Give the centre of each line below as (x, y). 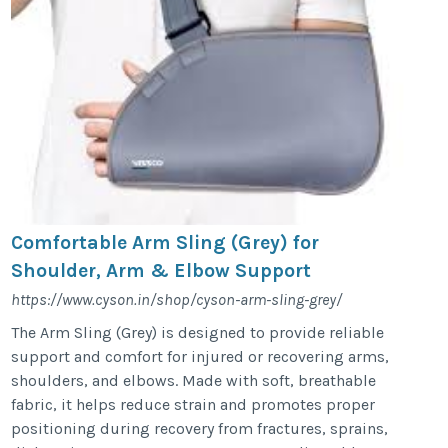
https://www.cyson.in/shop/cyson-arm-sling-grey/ (177, 299)
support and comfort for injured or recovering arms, (200, 356)
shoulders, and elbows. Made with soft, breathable (194, 380)
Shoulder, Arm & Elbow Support (161, 270)
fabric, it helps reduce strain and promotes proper (193, 404)
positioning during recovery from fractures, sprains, (200, 428)
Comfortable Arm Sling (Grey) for (165, 242)
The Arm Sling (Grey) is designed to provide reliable (198, 332)
